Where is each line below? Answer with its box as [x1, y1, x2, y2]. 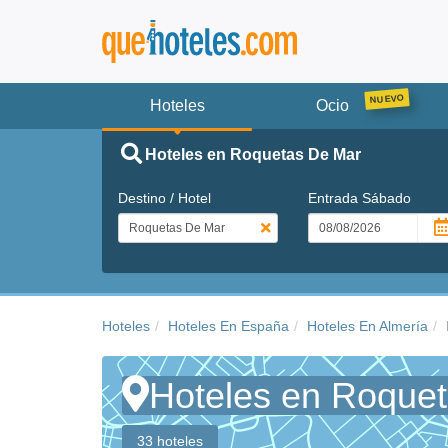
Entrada [307, 189, 362, 206]
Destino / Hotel [118, 189, 211, 206]
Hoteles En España [168, 317, 289, 334]
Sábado [361, 189, 411, 206]
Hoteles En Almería [307, 317, 428, 334]
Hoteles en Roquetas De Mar [144, 145, 361, 163]
